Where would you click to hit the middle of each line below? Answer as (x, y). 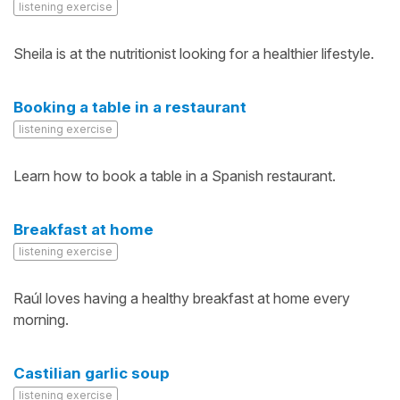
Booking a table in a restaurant (130, 107)
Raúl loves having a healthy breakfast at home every (182, 298)
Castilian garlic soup (92, 373)
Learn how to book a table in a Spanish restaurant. (175, 176)
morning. (41, 320)
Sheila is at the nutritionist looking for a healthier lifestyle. (194, 54)
